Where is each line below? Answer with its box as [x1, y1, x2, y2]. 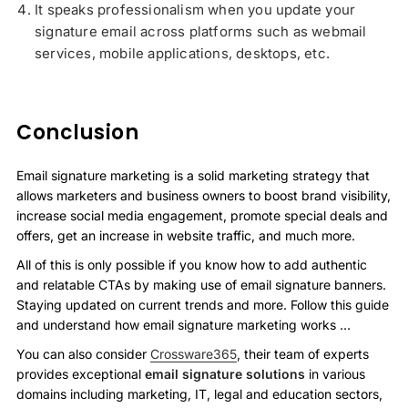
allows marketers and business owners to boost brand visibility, [16, 187, 391, 203]
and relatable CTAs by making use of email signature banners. [16, 276, 386, 292]
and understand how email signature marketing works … [16, 316, 351, 332]
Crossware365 [150, 345, 237, 362]
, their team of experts [237, 345, 369, 362]
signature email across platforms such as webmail [35, 23, 367, 41]
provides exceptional [16, 365, 145, 382]
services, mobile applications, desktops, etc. [35, 45, 331, 63]
